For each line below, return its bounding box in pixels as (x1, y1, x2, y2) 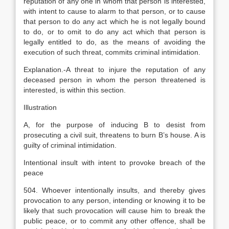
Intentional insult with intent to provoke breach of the (24, 158, 205, 167)
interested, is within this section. (24, 86, 126, 94)
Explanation (24, 65, 61, 74)
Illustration (24, 103, 57, 111)
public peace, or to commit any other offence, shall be (24, 217, 205, 225)
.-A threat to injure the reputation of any (61, 65, 205, 74)
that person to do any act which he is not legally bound (24, 17, 205, 26)
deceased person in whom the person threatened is (24, 76, 205, 84)
